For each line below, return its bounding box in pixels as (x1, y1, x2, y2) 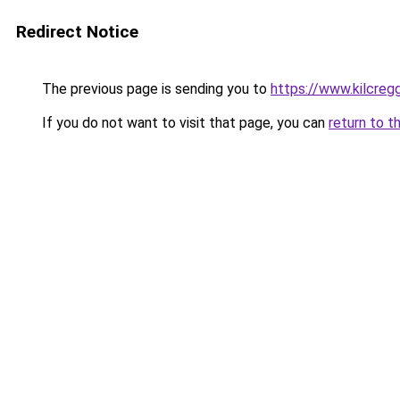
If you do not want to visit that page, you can (38, 114, 329, 131)
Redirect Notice (16, 21, 138, 42)
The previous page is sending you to (38, 80, 271, 97)
